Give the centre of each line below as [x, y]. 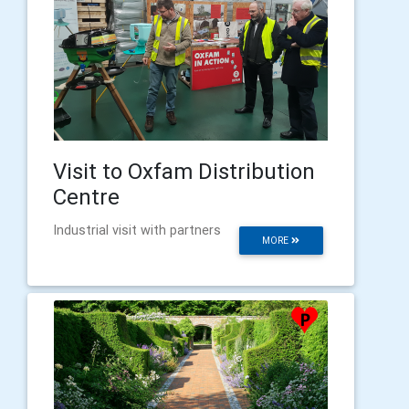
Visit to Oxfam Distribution [184, 172]
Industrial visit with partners [137, 231]
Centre [86, 197]
